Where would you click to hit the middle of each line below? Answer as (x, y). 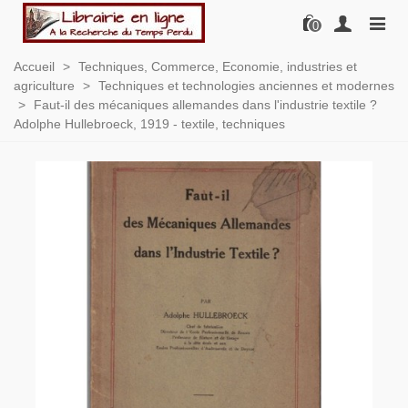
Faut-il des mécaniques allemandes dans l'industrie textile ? (205, 105)
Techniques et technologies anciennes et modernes (246, 86)
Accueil (34, 66)
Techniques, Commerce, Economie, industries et (218, 66)
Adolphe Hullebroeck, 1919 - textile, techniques (149, 124)
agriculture (44, 86)
